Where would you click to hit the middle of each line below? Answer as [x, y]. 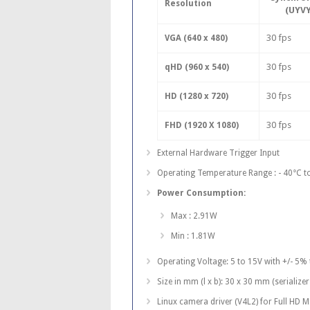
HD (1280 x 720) [196, 97]
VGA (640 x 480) [196, 38]
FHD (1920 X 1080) [201, 126]
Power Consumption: [201, 193]
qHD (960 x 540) [197, 67]
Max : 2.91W [194, 216]
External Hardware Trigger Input [218, 153]
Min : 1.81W [193, 236]
